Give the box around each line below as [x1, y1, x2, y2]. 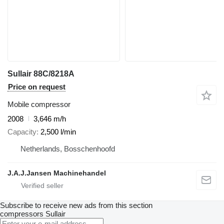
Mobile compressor [7, 99, 70, 108]
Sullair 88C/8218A [7, 69, 74, 78]
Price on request [8, 82, 65, 91]
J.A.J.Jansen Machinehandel [7, 169, 106, 177]
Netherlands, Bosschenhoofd [20, 144, 115, 153]
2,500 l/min [40, 127, 76, 136]
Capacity [7, 127, 36, 136]
